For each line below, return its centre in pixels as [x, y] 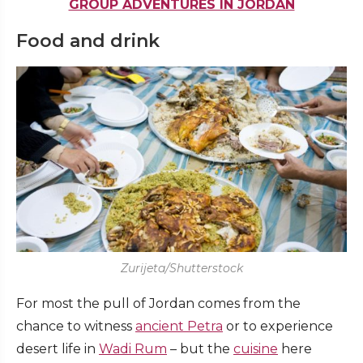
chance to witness [76, 327]
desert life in [58, 349]
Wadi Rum [133, 349]
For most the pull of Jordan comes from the [158, 304]
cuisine [256, 349]
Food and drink [88, 41]
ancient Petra [179, 327]
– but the [200, 349]
